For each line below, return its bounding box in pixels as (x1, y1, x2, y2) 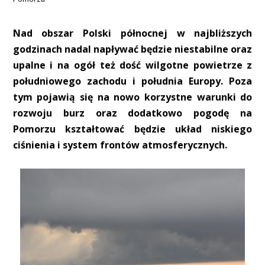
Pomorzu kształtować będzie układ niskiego (12, 122, 253, 136)
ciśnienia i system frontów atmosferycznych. (12, 138, 227, 152)
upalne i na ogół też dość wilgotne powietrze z (12, 59, 253, 72)
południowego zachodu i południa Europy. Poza (12, 75, 253, 88)
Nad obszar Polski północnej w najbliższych (12, 27, 253, 40)
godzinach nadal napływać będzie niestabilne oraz (12, 43, 253, 56)
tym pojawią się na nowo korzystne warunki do (12, 91, 253, 104)
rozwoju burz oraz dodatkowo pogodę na (12, 106, 253, 120)
